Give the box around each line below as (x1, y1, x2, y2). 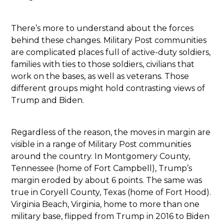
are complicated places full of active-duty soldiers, (11, 47, 211, 57)
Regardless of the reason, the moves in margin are (11, 127, 211, 137)
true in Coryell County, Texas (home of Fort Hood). (11, 187, 211, 197)
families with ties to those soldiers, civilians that (11, 59, 195, 69)
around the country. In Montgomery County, (11, 151, 190, 161)
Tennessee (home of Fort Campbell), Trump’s (11, 163, 192, 173)
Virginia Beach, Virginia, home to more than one (11, 199, 200, 209)
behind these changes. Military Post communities (11, 35, 207, 45)
